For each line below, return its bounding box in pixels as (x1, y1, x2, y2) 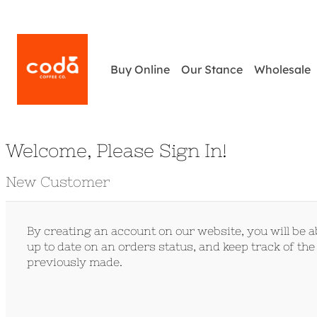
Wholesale (254, 62, 311, 76)
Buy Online (110, 62, 170, 76)
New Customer (6, 173, 110, 190)
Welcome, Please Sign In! (6, 140, 227, 161)
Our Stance (181, 62, 243, 76)
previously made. (27, 255, 122, 268)
